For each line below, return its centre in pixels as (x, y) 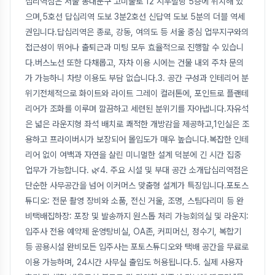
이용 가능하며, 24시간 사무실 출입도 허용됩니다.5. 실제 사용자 (134, 262)
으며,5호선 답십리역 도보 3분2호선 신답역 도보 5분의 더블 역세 (135, 17)
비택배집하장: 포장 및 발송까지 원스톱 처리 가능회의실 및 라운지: (137, 216)
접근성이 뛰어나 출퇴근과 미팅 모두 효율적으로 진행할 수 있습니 (134, 48)
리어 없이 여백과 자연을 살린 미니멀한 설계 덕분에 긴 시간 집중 (133, 155)
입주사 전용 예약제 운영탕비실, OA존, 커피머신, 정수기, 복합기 (133, 232)
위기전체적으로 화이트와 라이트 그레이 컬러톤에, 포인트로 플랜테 (137, 94)
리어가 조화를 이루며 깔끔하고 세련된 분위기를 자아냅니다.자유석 (137, 109)
